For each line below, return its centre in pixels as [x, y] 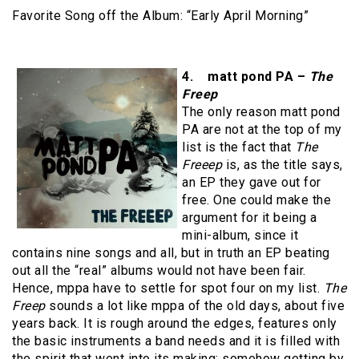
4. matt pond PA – [246, 77]
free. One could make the [256, 200]
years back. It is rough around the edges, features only [175, 324]
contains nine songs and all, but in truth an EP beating [171, 253]
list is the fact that [238, 147]
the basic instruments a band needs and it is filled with [176, 341]
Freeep [202, 165]
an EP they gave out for [252, 183]
